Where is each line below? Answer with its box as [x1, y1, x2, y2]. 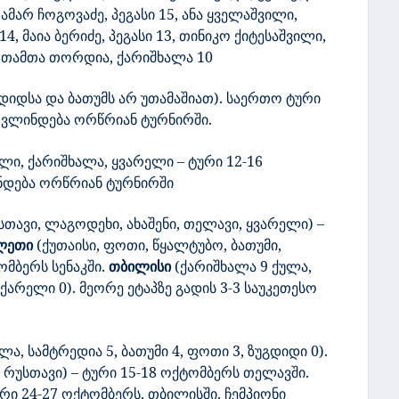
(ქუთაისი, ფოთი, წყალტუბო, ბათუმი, [37, 235, 281, 256]
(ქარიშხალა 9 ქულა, [171, 256, 312, 277]
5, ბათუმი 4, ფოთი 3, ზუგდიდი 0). [106, 340, 328, 361]
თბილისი [109, 256, 171, 277]
